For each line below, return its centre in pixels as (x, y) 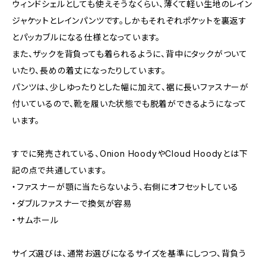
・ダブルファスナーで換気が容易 (72, 203)
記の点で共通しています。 (59, 170)
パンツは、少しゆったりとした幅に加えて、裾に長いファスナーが (130, 87)
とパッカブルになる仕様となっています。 (86, 37)
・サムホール (35, 220)
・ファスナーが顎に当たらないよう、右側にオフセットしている (126, 187)
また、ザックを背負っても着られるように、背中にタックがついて (130, 54)
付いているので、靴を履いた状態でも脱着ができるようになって (130, 104)
